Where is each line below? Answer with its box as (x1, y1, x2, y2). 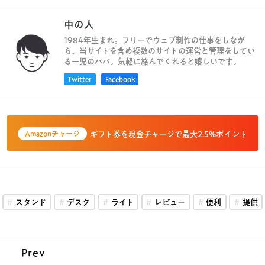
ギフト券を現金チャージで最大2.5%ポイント (89, 130, 247, 138)
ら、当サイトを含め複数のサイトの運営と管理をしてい (63, 47, 255, 56)
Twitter (67, 75, 92, 83)
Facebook (105, 75, 135, 83)
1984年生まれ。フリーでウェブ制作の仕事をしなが (63, 36, 245, 45)
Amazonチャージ (25, 130, 80, 138)
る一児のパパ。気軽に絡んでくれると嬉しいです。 (63, 57, 241, 66)
